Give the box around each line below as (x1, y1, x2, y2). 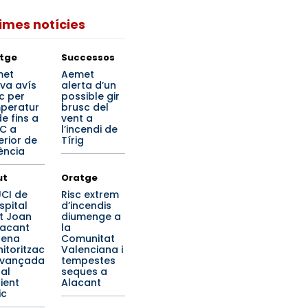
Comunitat (61, 232, 115, 245)
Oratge (61, 171, 98, 184)
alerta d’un (61, 78, 116, 92)
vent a (61, 111, 93, 125)
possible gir (61, 89, 120, 103)
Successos (61, 51, 115, 64)
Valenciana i (61, 243, 123, 256)
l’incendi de (61, 122, 118, 136)
